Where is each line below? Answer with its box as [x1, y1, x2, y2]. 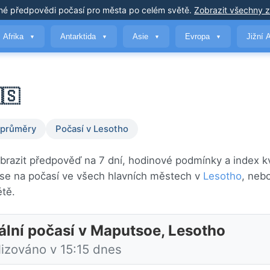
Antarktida [60, 31, 98, 41]
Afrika [3, 31, 26, 41]
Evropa [185, 31, 212, 41]
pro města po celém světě [84, 5, 189, 15]
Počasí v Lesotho [55, 124, 128, 135]
